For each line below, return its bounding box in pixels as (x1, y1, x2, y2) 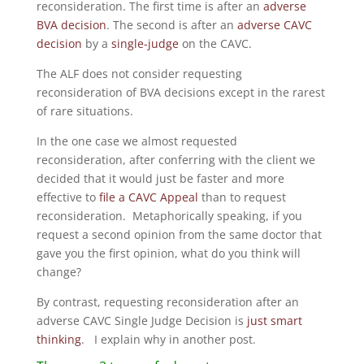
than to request (197, 189, 286, 205)
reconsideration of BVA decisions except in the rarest (36, 84, 325, 100)
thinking (36, 331, 81, 347)
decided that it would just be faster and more (36, 171, 284, 186)
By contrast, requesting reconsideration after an (36, 294, 299, 310)
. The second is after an (106, 17, 234, 32)
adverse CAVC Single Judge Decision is (36, 313, 247, 328)
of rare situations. (36, 103, 133, 119)
